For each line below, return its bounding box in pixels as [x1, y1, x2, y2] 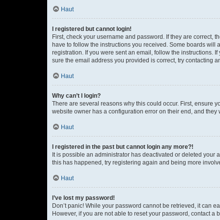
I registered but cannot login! [52, 26, 132, 32]
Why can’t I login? [52, 92, 101, 99]
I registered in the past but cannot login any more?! [52, 143, 193, 150]
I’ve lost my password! [52, 194, 115, 201]
